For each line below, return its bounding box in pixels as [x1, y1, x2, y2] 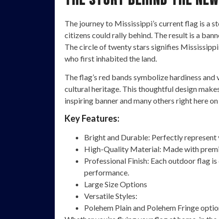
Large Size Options [84, 179, 147, 189]
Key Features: [65, 113, 119, 124]
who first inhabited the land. [65, 53, 157, 63]
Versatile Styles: [84, 191, 137, 201]
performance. [84, 168, 129, 177]
